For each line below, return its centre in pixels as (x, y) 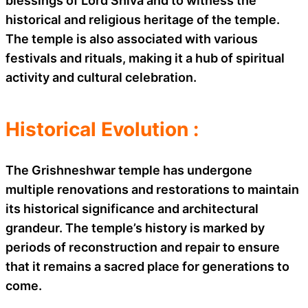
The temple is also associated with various (132, 38)
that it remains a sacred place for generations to (147, 266)
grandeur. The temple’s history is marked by (135, 228)
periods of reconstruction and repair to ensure (143, 247)
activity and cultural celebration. (101, 77)
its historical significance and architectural (132, 208)
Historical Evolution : (102, 129)
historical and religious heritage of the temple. (143, 19)
